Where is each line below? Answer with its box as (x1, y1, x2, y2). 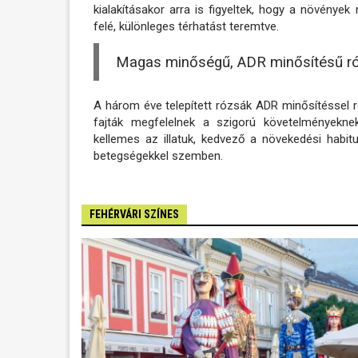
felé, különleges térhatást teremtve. (93, 18, 279, 34)
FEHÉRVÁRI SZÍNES (89, 208, 179, 221)
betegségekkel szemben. (93, 149, 223, 164)
